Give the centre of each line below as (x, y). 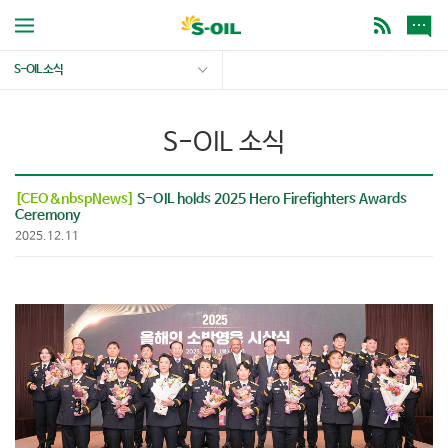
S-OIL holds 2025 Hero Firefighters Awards (270, 199)
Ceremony (47, 215)
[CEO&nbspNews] (74, 199)
